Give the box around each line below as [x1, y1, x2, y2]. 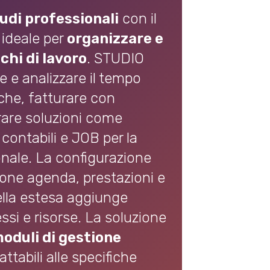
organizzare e [67, 30, 163, 47]
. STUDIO [87, 50, 144, 67]
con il [119, 10, 157, 27]
